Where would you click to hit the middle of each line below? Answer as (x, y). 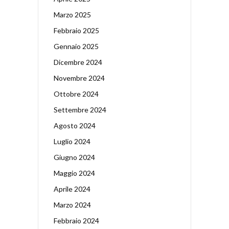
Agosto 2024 (75, 125)
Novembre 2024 (79, 78)
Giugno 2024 (74, 157)
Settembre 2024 (80, 109)
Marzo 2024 (72, 204)
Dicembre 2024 (78, 62)
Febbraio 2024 (76, 220)
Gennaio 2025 (76, 46)
